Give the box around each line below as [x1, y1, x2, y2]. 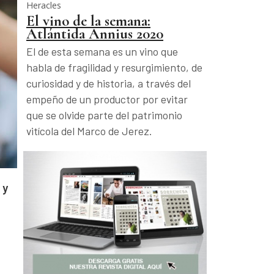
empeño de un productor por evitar [26, 92, 188, 106]
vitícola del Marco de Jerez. [26, 124, 152, 138]
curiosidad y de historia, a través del [26, 76, 191, 91]
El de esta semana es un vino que [26, 45, 178, 59]
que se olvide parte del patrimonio [26, 108, 182, 122]
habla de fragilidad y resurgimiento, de [26, 61, 202, 75]
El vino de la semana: [26, 12, 150, 31]
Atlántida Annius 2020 [26, 24, 163, 43]
